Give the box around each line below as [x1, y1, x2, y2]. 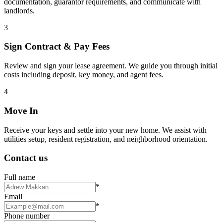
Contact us [4, 153, 48, 164]
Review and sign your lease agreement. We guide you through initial [4, 61, 218, 70]
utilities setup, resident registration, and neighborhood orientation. [4, 134, 208, 143]
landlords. [4, 6, 35, 15]
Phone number [4, 212, 50, 221]
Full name [4, 173, 35, 182]
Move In [4, 105, 38, 116]
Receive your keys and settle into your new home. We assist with [4, 125, 207, 134]
